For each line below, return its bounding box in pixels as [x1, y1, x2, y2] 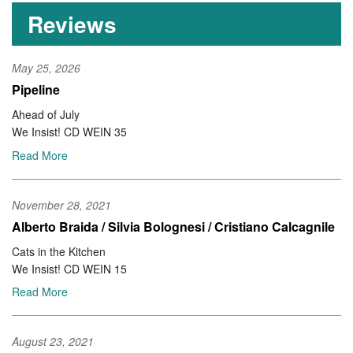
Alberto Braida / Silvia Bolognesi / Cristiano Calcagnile [12, 217, 335, 236]
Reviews [28, 8, 117, 41]
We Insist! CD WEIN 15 [12, 260, 127, 277]
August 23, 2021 [12, 333, 94, 349]
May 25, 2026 [12, 60, 80, 76]
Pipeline [12, 80, 60, 99]
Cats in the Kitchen [12, 243, 106, 259]
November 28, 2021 [12, 196, 111, 213]
